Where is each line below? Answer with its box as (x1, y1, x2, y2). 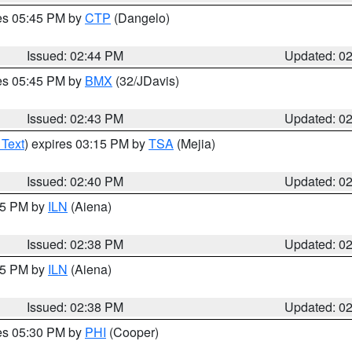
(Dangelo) (111, 9, 170, 27)
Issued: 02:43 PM (27, 109, 124, 127)
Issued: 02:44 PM (27, 46, 124, 64)
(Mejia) (174, 134, 215, 152)
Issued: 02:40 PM (27, 172, 124, 190)
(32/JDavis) (112, 71, 179, 90)
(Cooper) (106, 323, 159, 341)
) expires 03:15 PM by (24, 134, 148, 152)
